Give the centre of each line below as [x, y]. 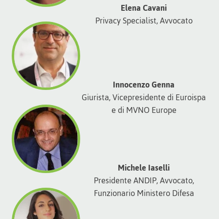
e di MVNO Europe [144, 110]
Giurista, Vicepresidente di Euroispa [144, 97]
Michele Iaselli [144, 167]
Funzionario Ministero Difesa [144, 193]
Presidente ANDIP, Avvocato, [144, 180]
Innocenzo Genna [144, 84]
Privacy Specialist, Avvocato [144, 20]
